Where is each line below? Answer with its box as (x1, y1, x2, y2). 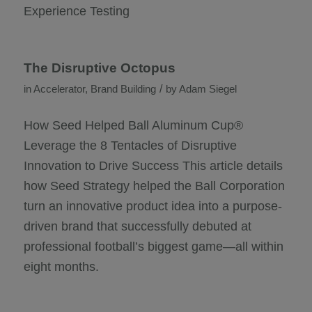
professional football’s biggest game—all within (23, 240, 283, 254)
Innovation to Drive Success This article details (23, 159, 283, 173)
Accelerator (33, 84, 85, 95)
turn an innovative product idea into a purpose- (23, 199, 282, 214)
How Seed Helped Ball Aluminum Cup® (23, 118, 243, 133)
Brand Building (90, 84, 156, 95)
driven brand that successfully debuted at (23, 219, 251, 234)
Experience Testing (23, 3, 130, 18)
